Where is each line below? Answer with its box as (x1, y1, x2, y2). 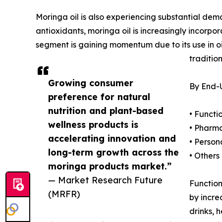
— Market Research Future (48, 174, 163, 186)
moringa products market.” (48, 161, 171, 172)
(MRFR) (48, 188, 80, 200)
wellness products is (48, 119, 138, 130)
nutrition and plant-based (48, 105, 164, 116)
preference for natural (48, 91, 150, 103)
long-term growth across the (48, 147, 179, 158)
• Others (189, 151, 220, 161)
